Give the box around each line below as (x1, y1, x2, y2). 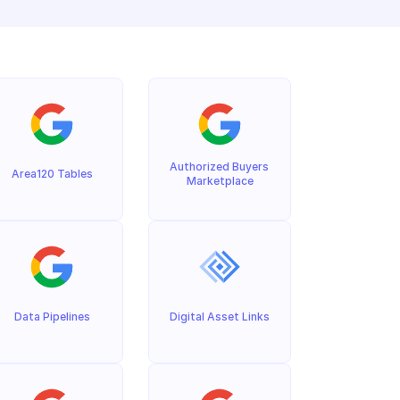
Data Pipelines (13, 310, 90, 323)
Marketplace (186, 174, 254, 187)
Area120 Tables (11, 167, 93, 180)
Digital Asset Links (170, 310, 270, 323)
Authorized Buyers (170, 160, 269, 173)
